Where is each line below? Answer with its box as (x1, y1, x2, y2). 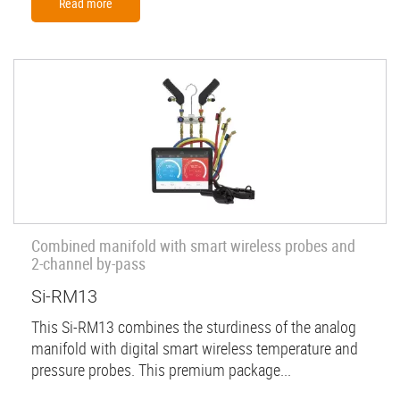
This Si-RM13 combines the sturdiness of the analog (31, 315, 356, 337)
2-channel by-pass (31, 252, 146, 274)
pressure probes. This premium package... (31, 358, 291, 380)
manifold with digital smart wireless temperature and (31, 337, 358, 359)
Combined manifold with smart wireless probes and (31, 234, 355, 256)
